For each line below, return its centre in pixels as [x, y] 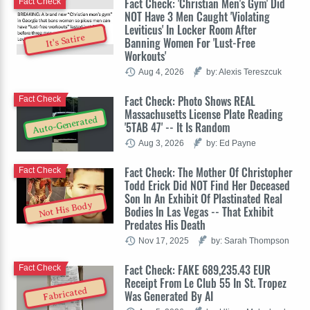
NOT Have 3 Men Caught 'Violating [197, 16]
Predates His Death [165, 225]
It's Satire [65, 41]
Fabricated [65, 294]
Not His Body [65, 210]
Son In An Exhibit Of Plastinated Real [203, 198]
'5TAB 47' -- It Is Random [177, 127]
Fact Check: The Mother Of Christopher [209, 172]
